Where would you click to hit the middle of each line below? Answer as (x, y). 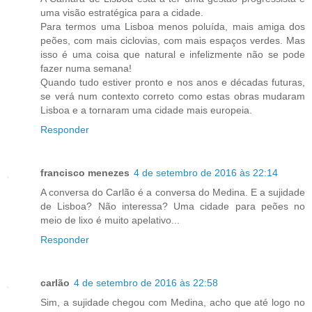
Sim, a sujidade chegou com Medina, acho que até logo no (173, 303)
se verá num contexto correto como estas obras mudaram (173, 96)
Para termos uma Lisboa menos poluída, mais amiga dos (173, 27)
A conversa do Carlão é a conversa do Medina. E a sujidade (173, 193)
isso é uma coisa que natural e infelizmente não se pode (173, 55)
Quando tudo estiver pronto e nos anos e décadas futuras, (173, 83)
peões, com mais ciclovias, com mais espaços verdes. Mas (173, 41)
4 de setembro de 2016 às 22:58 (146, 283)
